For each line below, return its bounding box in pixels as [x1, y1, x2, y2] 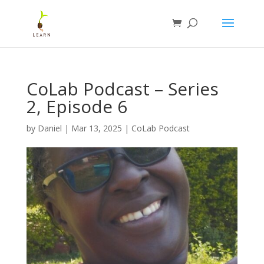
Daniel [37, 123, 62, 134]
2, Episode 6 [26, 94, 127, 118]
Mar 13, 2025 [71, 123, 122, 134]
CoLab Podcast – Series [26, 77, 219, 101]
